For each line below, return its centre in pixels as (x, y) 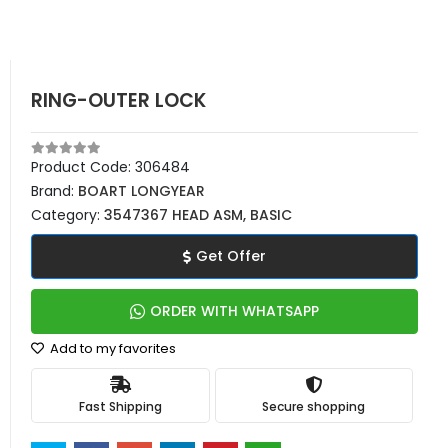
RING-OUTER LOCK (118, 100)
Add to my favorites (111, 348)
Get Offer (231, 256)
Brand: (54, 191)
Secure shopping (314, 406)
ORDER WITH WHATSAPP (234, 311)
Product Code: (83, 167)
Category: (67, 215)
